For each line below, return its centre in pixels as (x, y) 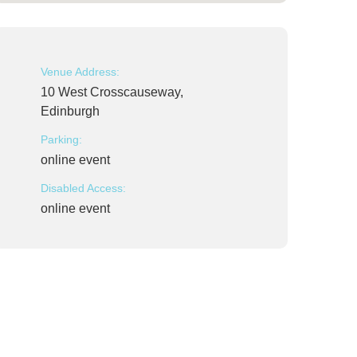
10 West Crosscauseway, (112, 92)
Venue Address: (80, 72)
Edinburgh (70, 111)
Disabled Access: (83, 188)
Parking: (61, 139)
